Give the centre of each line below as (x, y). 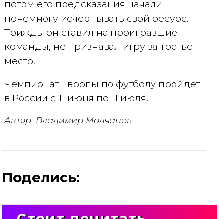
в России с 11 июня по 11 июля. (76, 98)
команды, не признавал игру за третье (98, 46)
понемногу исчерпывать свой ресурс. (96, 18)
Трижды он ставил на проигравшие (91, 32)
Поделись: (41, 177)
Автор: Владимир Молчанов (68, 120)
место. (20, 61)
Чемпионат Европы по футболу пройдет (102, 84)
